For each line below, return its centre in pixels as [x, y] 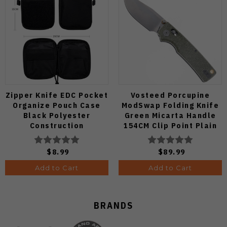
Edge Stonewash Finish [170, 135]
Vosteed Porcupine [170, 95]
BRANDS [113, 205]
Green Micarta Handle [170, 115]
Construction [57, 125]
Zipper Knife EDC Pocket [57, 95]
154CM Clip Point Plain [170, 125]
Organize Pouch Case [57, 105]
